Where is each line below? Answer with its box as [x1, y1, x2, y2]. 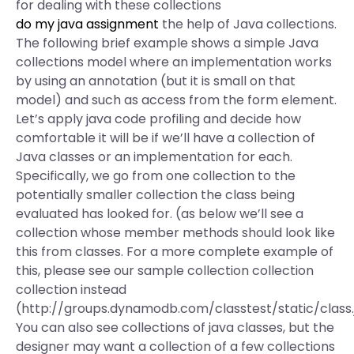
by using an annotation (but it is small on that [16, 72, 296, 90]
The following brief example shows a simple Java [16, 34, 318, 52]
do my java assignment [16, 15, 159, 33]
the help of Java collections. [159, 15, 337, 33]
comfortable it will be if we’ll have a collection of [16, 129, 315, 147]
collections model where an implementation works [16, 53, 332, 71]
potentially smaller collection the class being [16, 186, 295, 204]
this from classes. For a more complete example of [16, 243, 333, 261]
